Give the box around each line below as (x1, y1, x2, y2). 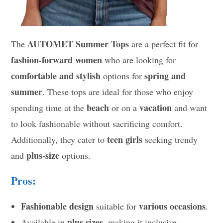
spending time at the (11, 101, 87, 113)
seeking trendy (142, 133, 198, 145)
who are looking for (102, 53, 176, 66)
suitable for (94, 200, 139, 212)
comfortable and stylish (11, 69, 101, 82)
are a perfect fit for (129, 37, 199, 50)
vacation (139, 101, 172, 114)
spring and (144, 69, 186, 82)
